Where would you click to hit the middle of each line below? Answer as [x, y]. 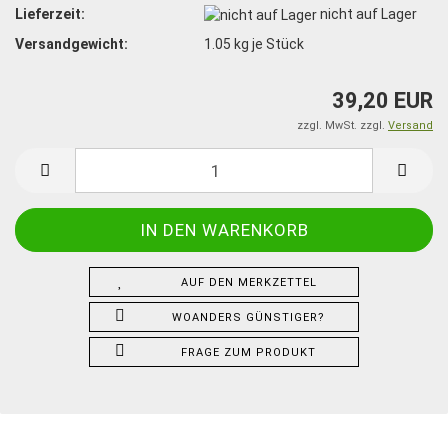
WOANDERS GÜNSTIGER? [249, 318]
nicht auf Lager [369, 13]
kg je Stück [268, 43]
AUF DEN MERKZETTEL [248, 283]
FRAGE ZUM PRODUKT [249, 353]
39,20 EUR [382, 101]
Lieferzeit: [50, 13]
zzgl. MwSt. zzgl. [342, 126]
